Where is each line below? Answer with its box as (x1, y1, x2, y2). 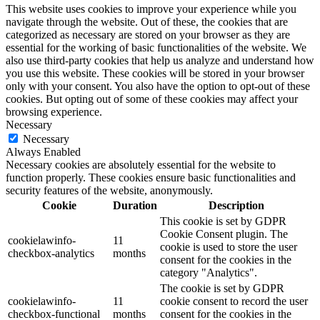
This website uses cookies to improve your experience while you (6, 2, 296, 15)
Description (208, 199, 264, 211)
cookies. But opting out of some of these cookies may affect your (6, 92, 298, 105)
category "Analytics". (160, 266, 257, 279)
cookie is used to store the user (160, 240, 297, 253)
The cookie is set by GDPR (160, 281, 284, 294)
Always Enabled (6, 145, 81, 158)
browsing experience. (6, 105, 102, 118)
